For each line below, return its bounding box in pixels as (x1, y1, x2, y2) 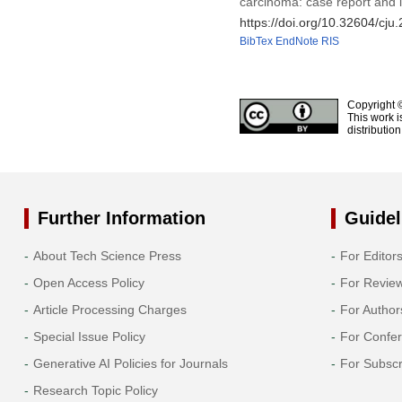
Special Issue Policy (32, 328, 145, 344)
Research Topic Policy (32, 382, 158, 398)
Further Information (37, 207, 205, 228)
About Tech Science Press (32, 248, 181, 263)
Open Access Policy (32, 275, 144, 290)
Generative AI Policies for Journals (32, 355, 228, 371)
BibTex (239, 34, 273, 48)
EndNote (275, 34, 319, 48)
